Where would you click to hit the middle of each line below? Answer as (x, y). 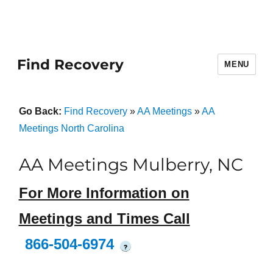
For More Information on (104, 193)
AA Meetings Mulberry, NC (131, 165)
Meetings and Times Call (104, 219)
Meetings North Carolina (71, 128)
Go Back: (41, 111)
